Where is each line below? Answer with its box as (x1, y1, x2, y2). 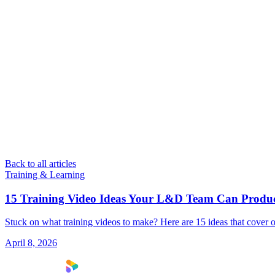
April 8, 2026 (5, 238, 57, 249)
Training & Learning (5, 169, 85, 180)
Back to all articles (5, 158, 76, 169)
